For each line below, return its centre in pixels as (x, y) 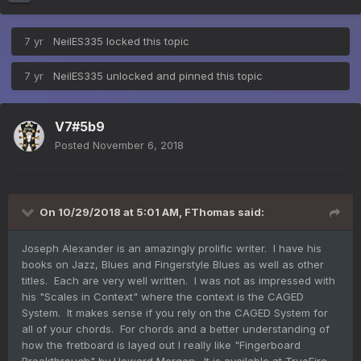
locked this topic (146, 41)
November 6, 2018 (138, 145)
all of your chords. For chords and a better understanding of (176, 328)
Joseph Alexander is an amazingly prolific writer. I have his (172, 248)
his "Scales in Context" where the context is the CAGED (163, 296)
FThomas (210, 212)
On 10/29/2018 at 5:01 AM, (112, 212)
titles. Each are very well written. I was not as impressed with (178, 280)
